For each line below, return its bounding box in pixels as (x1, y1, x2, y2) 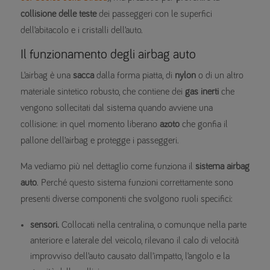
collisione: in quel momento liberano (20, 119, 160, 130)
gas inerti (185, 87, 219, 97)
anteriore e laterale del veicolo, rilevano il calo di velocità (30, 236, 239, 246)
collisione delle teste (20, 9, 96, 19)
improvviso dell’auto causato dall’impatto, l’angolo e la (30, 251, 230, 262)
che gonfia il (180, 119, 228, 130)
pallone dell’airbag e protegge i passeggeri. (20, 136, 179, 146)
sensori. (30, 220, 59, 230)
